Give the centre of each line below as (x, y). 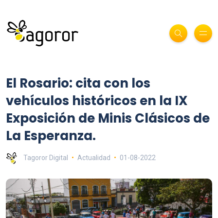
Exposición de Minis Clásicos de (108, 118)
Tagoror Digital (46, 157)
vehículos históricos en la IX (97, 100)
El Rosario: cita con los (78, 83)
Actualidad (94, 157)
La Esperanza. (51, 136)
